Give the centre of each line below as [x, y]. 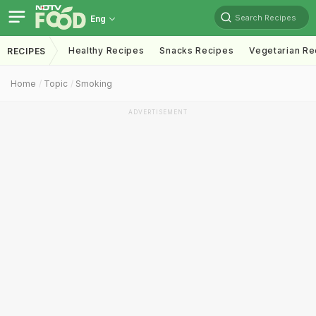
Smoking [94, 84]
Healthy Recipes [106, 50]
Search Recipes [266, 17]
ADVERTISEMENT [158, 112]
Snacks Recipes [197, 50]
